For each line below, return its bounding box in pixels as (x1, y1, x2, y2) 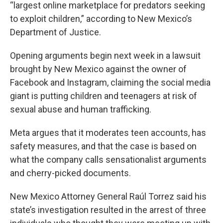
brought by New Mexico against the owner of (10, 64, 187, 74)
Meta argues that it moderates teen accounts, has (10, 127, 206, 138)
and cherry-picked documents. (10, 168, 131, 178)
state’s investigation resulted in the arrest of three (10, 205, 206, 215)
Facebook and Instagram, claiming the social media (10, 77, 211, 88)
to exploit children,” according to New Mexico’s (10, 13, 192, 24)
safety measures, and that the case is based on (10, 141, 197, 151)
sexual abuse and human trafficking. (10, 104, 151, 114)
